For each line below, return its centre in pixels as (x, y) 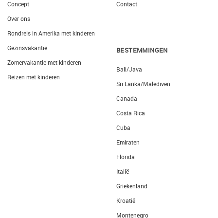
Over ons (19, 19)
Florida (126, 157)
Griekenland (132, 186)
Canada (127, 99)
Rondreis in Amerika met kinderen (51, 33)
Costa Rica (131, 113)
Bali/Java (129, 69)
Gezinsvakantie (27, 48)
